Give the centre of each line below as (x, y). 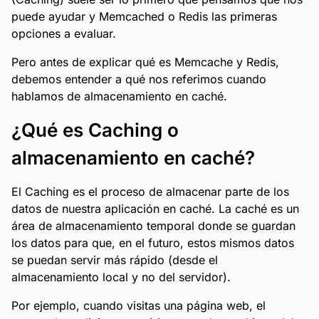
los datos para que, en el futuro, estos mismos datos (153, 243)
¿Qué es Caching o (95, 130)
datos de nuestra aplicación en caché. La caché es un (155, 209)
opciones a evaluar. (64, 33)
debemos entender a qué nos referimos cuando (139, 79)
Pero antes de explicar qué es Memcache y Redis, (145, 62)
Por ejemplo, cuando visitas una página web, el (138, 305)
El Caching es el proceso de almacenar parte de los (150, 192)
